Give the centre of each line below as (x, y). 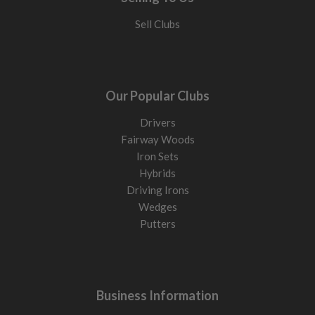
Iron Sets (157, 156)
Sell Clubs (157, 24)
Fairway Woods (157, 140)
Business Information (157, 296)
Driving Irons (157, 190)
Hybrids (157, 173)
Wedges (157, 207)
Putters (157, 224)
